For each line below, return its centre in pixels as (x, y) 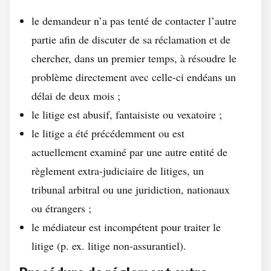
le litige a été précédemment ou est (108, 133)
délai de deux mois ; (76, 96)
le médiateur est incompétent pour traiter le (126, 227)
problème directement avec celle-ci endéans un (134, 77)
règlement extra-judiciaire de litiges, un (118, 171)
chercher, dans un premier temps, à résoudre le (134, 58)
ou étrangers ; (61, 208)
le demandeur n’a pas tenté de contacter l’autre (134, 21)
